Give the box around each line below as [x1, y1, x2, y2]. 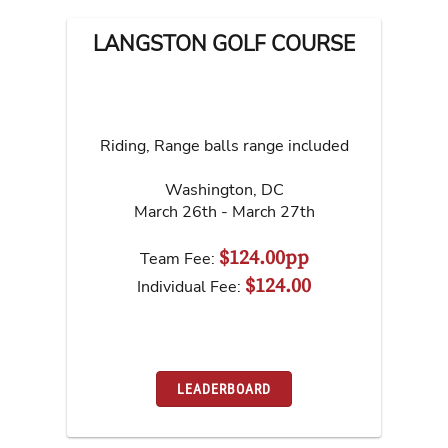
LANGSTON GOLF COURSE [93, 30, 355, 58]
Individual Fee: [137, 276, 245, 299]
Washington [164, 179, 253, 202]
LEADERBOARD [177, 380, 271, 397]
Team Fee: [139, 248, 219, 271]
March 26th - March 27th [133, 201, 315, 224]
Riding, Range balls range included [99, 135, 349, 158]
